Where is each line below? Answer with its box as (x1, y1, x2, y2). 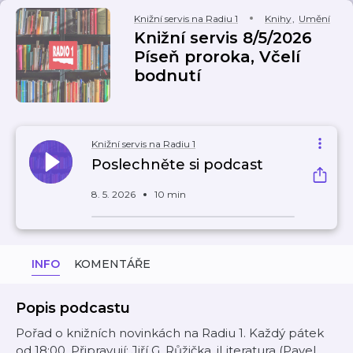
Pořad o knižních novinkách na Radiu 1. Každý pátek (16, 325, 324, 340)
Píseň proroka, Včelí (134, 47, 300, 66)
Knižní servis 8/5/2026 (134, 28, 312, 47)
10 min (154, 188, 186, 200)
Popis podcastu (16, 299, 130, 317)
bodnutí (134, 66, 201, 85)
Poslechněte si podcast (91, 156, 263, 173)
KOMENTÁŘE (74, 257, 150, 271)
